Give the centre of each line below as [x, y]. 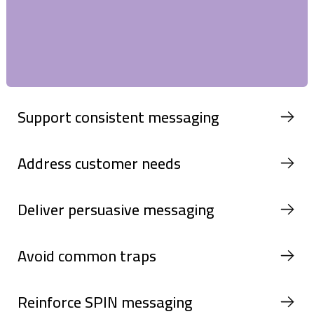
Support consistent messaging [118, 117]
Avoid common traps [87, 255]
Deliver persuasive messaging [116, 209]
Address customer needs [99, 163]
